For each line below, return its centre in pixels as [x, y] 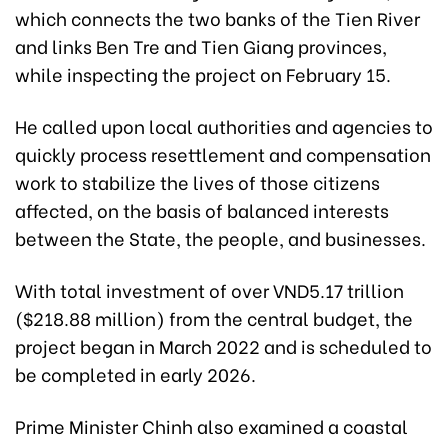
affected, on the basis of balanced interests [202, 209]
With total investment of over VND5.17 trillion [209, 289]
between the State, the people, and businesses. [220, 237]
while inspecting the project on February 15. [203, 73]
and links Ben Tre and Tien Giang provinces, [201, 45]
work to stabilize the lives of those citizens [197, 181]
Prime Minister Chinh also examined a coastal [211, 425]
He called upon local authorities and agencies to [224, 125]
